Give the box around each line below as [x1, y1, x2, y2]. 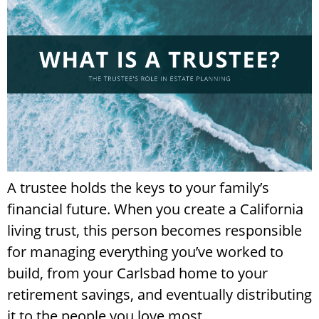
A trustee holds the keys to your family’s [7, 177, 269, 197]
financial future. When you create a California [7, 199, 303, 219]
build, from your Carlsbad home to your [7, 263, 268, 283]
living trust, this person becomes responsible [7, 220, 302, 240]
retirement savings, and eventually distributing [7, 284, 312, 304]
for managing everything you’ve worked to [7, 241, 283, 261]
